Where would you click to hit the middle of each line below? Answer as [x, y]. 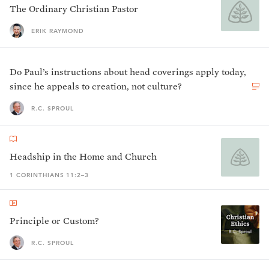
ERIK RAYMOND [58, 31]
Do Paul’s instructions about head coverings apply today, [128, 72]
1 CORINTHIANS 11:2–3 [50, 175]
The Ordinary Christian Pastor [74, 9]
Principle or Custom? [54, 221]
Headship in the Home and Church [83, 156]
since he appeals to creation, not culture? [96, 86]
